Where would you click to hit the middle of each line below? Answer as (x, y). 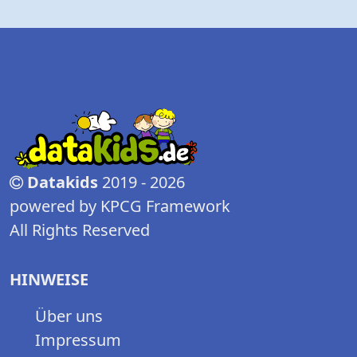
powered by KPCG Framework (120, 206)
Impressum (78, 340)
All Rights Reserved (80, 230)
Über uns (69, 316)
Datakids (63, 182)
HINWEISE (49, 280)
